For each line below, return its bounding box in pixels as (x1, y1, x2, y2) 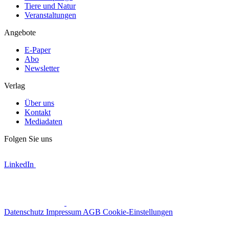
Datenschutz (4, 207, 46, 216)
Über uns (25, 98, 54, 107)
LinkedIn (4, 159, 34, 169)
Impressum (46, 207, 83, 216)
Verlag (4, 81, 25, 90)
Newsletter (25, 63, 59, 73)
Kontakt (25, 107, 51, 117)
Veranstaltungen (25, 10, 76, 19)
